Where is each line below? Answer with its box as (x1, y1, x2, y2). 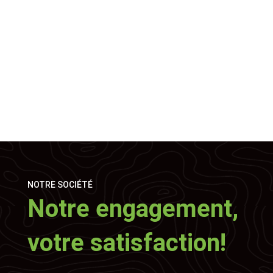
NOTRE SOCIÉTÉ (27, 180, 93, 190)
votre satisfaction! (27, 229, 226, 257)
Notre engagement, (27, 194, 238, 223)
